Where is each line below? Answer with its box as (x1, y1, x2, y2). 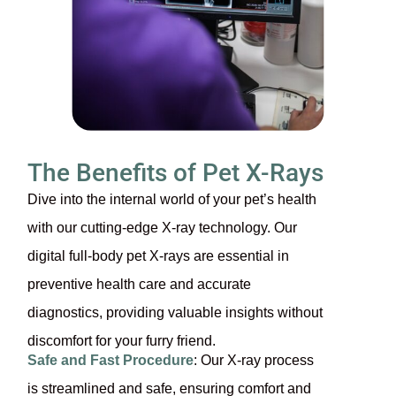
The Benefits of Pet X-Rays (27, 158, 324, 188)
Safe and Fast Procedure (27, 353, 194, 369)
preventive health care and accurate (27, 277, 251, 293)
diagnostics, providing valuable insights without (27, 305, 323, 321)
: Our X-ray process (194, 353, 314, 369)
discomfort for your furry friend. (27, 333, 216, 349)
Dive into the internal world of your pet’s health (27, 192, 316, 208)
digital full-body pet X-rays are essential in (27, 248, 289, 264)
